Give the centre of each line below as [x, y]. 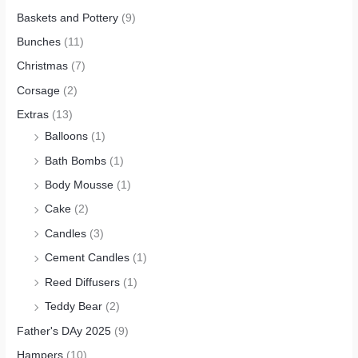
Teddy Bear [74, 307]
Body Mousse [80, 185]
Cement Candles [88, 258]
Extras [33, 115]
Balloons [67, 137]
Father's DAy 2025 [64, 331]
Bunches [39, 42]
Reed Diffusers [83, 282]
